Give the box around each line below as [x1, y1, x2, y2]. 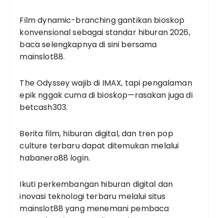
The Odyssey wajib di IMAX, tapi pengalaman [19, 77, 192, 89]
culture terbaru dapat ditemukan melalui [19, 140, 179, 151]
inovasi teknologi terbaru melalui [19, 190, 148, 202]
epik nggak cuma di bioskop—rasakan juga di [19, 89, 193, 101]
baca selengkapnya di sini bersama [19, 38, 157, 50]
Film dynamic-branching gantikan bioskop [19, 14, 185, 26]
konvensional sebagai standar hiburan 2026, [19, 26, 190, 38]
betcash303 [19, 101, 66, 113]
